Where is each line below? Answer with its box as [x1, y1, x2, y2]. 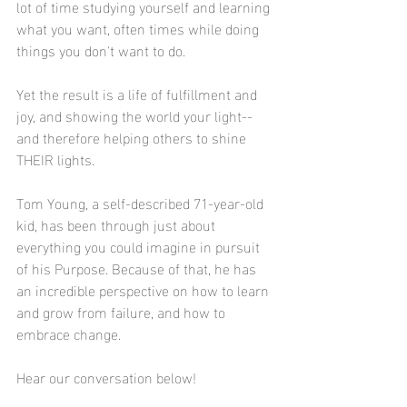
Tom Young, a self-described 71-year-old [16, 188, 267, 215]
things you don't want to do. [16, 35, 189, 63]
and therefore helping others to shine [16, 123, 250, 150]
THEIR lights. [16, 144, 98, 172]
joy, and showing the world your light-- [16, 101, 253, 128]
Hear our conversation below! [16, 362, 196, 390]
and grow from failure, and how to [16, 297, 229, 324]
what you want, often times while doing [16, 14, 263, 41]
